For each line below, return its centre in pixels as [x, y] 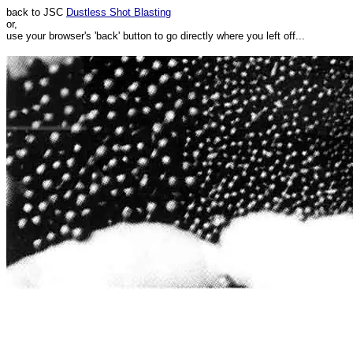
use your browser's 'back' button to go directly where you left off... [156, 36]
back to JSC [36, 12]
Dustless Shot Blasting [119, 12]
